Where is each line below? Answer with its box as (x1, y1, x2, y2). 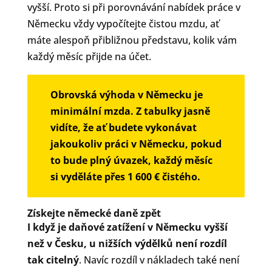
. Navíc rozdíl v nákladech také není (78, 253, 239, 267)
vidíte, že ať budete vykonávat (50, 120, 197, 134)
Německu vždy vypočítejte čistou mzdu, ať (27, 16, 219, 30)
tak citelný (27, 253, 79, 267)
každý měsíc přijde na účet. (27, 49, 151, 63)
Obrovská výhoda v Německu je (50, 87, 203, 101)
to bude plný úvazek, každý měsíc (50, 153, 212, 167)
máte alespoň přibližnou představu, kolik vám (27, 33, 237, 47)
